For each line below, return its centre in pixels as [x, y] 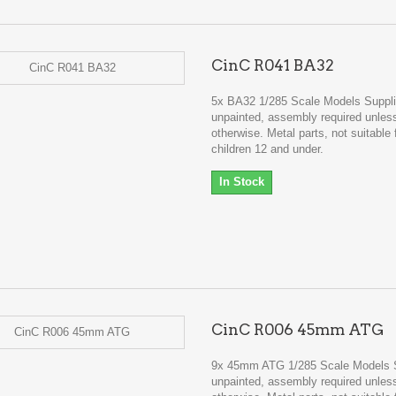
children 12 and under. [267, 149]
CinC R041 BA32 [272, 65]
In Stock [241, 182]
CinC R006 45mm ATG [297, 330]
